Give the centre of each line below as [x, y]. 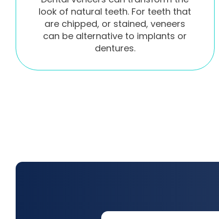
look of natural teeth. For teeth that [115, 11]
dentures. [115, 48]
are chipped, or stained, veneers [115, 23]
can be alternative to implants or [115, 36]
